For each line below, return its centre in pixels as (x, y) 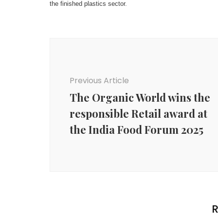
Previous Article (99, 80)
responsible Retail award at (138, 113)
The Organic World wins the (140, 97)
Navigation (83, 56)
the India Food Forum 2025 (136, 129)
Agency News (83, 208)
